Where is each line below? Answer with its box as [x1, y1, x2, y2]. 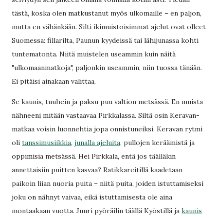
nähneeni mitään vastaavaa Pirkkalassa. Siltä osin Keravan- [12, 111, 200, 120]
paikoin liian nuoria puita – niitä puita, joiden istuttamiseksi [12, 179, 203, 188]
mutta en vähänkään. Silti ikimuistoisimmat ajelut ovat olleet [12, 22, 206, 31]
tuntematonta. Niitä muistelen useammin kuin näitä [12, 50, 176, 58]
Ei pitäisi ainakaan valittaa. [12, 77, 96, 86]
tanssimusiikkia [22, 138, 71, 147]
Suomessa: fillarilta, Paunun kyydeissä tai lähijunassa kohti [12, 36, 199, 45]
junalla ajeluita [74, 138, 120, 147]
